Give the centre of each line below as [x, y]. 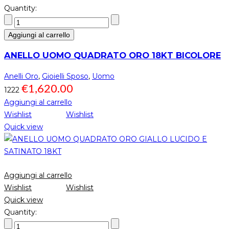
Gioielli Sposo [65, 76]
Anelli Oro [21, 76]
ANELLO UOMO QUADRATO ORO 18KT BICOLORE [112, 55]
